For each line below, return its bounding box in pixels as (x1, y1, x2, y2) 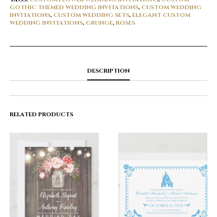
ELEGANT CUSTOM (132, 11, 190, 19)
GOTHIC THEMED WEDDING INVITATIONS (10, 3, 139, 11)
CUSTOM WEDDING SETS (53, 11, 129, 19)
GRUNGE (86, 19, 113, 27)
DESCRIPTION (87, 67, 130, 75)
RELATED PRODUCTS (10, 110, 73, 118)
